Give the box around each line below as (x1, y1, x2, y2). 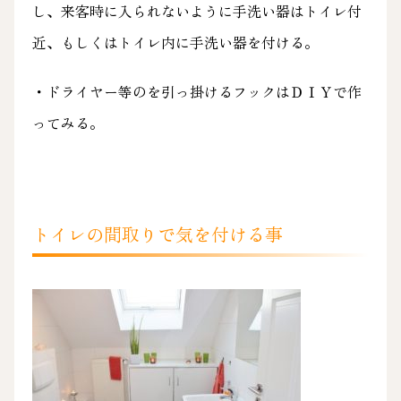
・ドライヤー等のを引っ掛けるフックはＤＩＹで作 (31, 81, 362, 103)
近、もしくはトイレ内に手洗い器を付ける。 (31, 31, 319, 54)
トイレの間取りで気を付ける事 (31, 221, 283, 248)
